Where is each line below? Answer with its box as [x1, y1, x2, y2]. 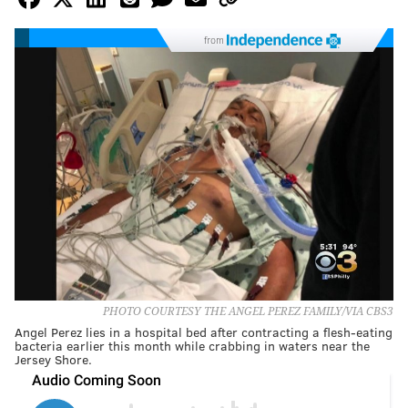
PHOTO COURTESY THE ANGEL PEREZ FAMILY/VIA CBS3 [103, 304, 393, 318]
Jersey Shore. [15, 350, 92, 368]
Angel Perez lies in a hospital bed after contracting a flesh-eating [15, 322, 393, 341]
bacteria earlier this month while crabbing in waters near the [15, 336, 370, 354]
